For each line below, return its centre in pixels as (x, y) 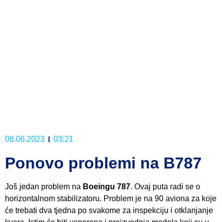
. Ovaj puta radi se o (165, 186)
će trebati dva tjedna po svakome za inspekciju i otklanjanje (109, 210)
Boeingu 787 (107, 186)
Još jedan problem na (44, 186)
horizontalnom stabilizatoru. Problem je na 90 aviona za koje (111, 198)
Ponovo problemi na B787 (103, 163)
